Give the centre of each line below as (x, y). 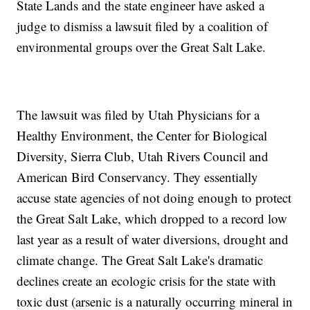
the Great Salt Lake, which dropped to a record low (152, 219)
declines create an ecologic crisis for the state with (147, 281)
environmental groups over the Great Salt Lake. (142, 47)
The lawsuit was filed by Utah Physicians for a (138, 115)
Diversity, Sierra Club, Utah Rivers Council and (143, 156)
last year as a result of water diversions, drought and (153, 239)
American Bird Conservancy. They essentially (138, 177)
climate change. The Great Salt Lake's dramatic (140, 260)
